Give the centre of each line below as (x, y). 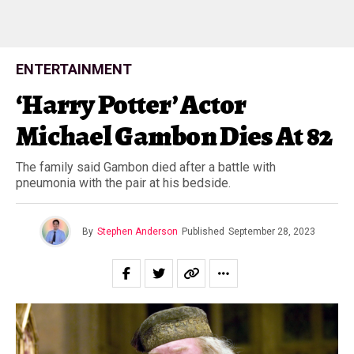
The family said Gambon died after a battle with (146, 167)
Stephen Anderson (137, 232)
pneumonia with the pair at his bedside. (123, 183)
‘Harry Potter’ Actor (131, 104)
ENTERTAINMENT (74, 69)
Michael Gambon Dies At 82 (174, 136)
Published (203, 232)
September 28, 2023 (271, 232)
